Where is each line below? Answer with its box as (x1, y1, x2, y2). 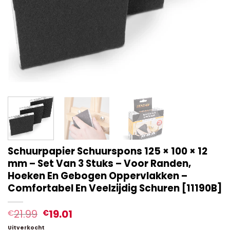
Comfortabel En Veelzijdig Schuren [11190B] (8, 181, 222, 195)
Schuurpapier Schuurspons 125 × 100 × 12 (8, 144, 207, 158)
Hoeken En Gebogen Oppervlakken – (8, 168, 187, 183)
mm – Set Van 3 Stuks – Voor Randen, (8, 156, 191, 170)
